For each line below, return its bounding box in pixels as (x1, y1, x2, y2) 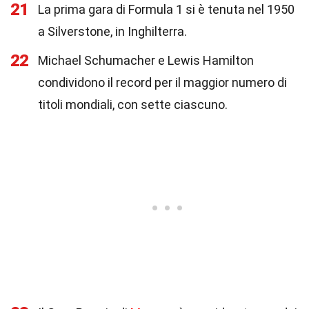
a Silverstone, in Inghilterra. (38, 24, 187, 39)
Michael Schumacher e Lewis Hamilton (38, 53, 254, 68)
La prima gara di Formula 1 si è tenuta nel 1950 (38, 2, 295, 17)
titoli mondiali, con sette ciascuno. (38, 97, 228, 112)
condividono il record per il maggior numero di (38, 75, 287, 90)
